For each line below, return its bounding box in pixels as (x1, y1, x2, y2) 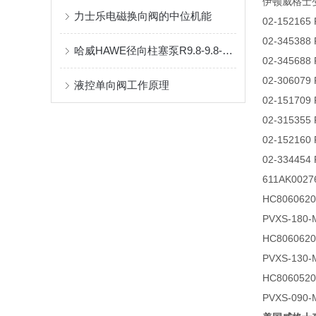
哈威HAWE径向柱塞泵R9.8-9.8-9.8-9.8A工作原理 (222, 44, 233, 56)
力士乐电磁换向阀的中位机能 (74, 10, 212, 22)
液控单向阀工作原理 (74, 79, 169, 91)
